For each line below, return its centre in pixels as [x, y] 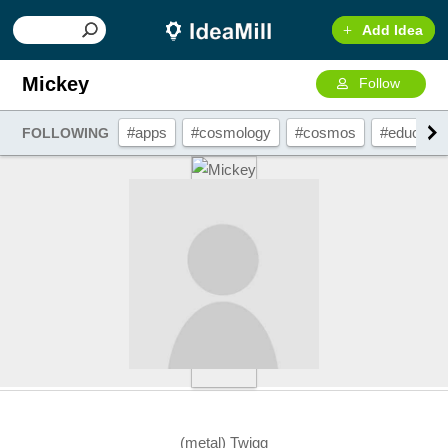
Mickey [56, 84]
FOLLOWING [66, 133]
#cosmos [326, 132]
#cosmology [231, 132]
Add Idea [392, 30]
